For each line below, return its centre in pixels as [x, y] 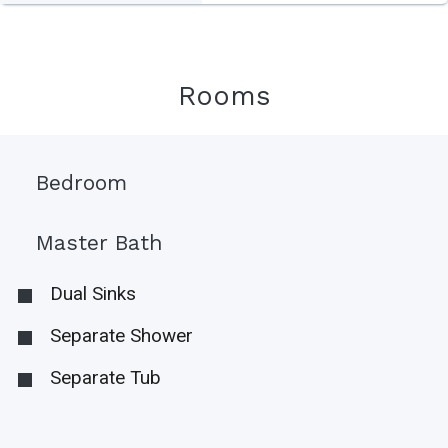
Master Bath [99, 243]
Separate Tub [105, 378]
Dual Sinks [92, 294]
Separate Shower [121, 336]
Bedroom [81, 183]
